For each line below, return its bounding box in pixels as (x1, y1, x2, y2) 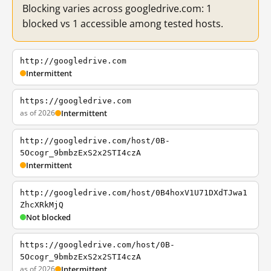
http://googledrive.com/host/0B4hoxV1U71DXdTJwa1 (20, 188, 247, 197)
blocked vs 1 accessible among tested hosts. (22, 17, 223, 30)
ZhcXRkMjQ (20, 200, 64, 209)
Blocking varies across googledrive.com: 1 (22, 2, 212, 15)
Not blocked (26, 212, 71, 223)
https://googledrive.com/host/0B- (20, 240, 175, 249)
